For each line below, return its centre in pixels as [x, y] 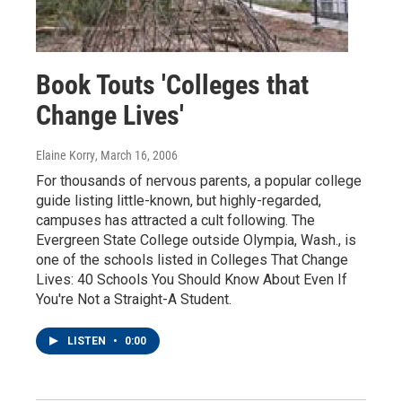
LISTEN [88, 341]
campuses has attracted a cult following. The [175, 221]
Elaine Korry [66, 156]
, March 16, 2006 [136, 156]
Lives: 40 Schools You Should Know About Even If [192, 280]
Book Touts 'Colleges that [172, 85]
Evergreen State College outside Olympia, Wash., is [196, 240]
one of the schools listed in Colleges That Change [192, 260]
